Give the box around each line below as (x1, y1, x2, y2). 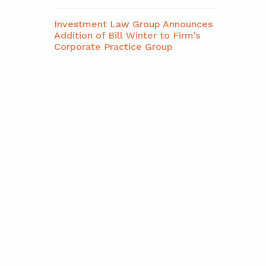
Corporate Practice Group (54, 41, 173, 52)
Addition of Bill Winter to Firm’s (54, 30, 200, 41)
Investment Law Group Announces (54, 18, 213, 30)
